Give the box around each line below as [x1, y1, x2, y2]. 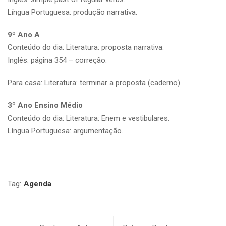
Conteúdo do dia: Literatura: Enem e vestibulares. [8, 113, 169, 123]
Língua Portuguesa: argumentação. [8, 126, 123, 135]
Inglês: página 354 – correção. [8, 55, 107, 65]
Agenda [24, 179, 51, 188]
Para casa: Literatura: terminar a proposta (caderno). [8, 78, 182, 87]
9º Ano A [8, 30, 40, 39]
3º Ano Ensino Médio [8, 100, 83, 110]
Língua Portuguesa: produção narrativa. [8, 7, 137, 17]
